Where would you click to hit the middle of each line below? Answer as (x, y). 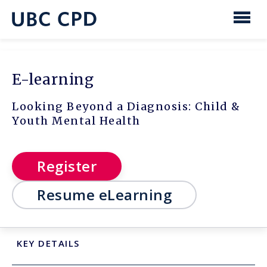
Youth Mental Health (76, 121)
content (44, 25)
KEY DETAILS (48, 243)
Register (67, 166)
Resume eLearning (104, 195)
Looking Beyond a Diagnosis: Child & (126, 107)
